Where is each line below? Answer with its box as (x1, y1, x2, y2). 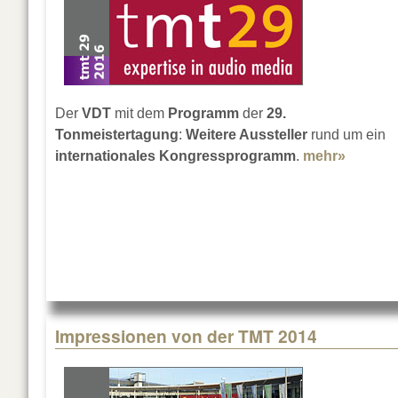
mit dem (115, 106, 168, 122)
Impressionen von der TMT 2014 (55, 323, 317, 349)
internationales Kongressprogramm (55, 148, 296, 164)
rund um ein (307, 127, 386, 143)
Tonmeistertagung (55, 127, 179, 143)
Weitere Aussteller (186, 127, 307, 143)
